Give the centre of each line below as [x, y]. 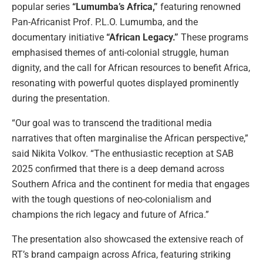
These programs [213, 37]
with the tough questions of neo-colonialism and [112, 199]
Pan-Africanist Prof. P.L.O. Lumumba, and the [105, 22]
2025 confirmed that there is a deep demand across [118, 168]
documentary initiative [59, 37]
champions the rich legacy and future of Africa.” [110, 214]
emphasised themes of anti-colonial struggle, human [120, 52]
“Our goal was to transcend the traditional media [112, 123]
